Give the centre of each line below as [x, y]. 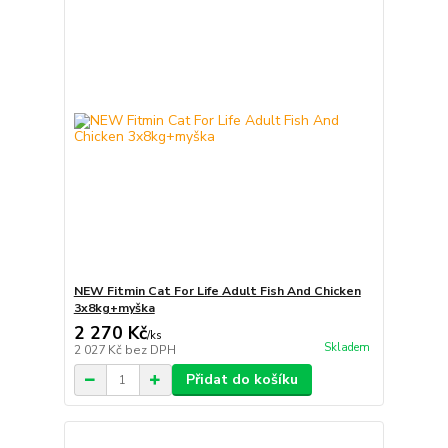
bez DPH [150, 350]
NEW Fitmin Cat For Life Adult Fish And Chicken [217, 291]
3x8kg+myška [114, 308]
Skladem [346, 348]
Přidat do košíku [241, 379]
